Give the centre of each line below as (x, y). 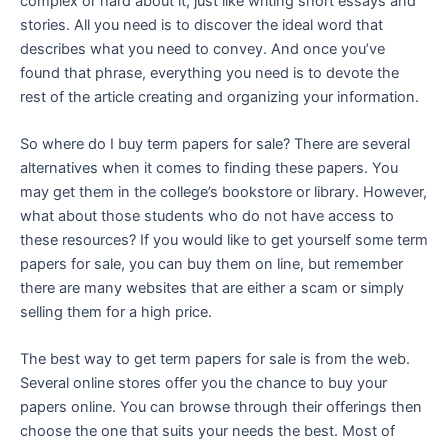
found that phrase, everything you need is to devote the (209, 72)
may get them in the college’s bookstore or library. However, (223, 192)
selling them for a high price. (116, 312)
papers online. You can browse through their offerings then (221, 407)
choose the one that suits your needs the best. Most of (207, 431)
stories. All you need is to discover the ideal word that (201, 24)
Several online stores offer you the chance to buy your (203, 383)
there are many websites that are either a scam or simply (212, 288)
